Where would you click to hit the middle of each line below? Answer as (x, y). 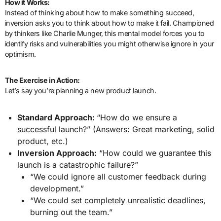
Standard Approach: (57, 117)
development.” (57, 188)
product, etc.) (43, 141)
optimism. (20, 54)
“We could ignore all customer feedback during (118, 176)
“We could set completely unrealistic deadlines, (118, 200)
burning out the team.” (71, 212)
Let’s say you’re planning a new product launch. (80, 90)
